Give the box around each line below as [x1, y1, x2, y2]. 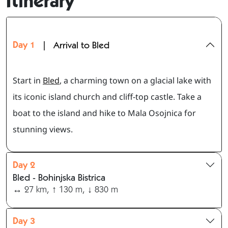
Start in [13, 75, 43, 87]
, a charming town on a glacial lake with [60, 75, 211, 87]
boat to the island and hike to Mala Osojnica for [13, 107, 196, 119]
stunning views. [13, 124, 73, 135]
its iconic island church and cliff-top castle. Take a [13, 91, 202, 103]
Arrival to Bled [53, 39, 109, 51]
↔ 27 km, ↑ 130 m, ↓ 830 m [13, 183, 118, 195]
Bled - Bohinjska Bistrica [13, 172, 105, 183]
